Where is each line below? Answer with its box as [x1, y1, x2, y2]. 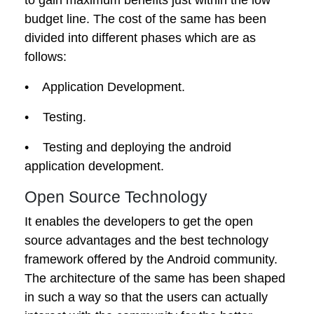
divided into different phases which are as [25, 30, 256, 45]
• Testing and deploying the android [25, 139, 231, 154]
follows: [25, 49, 67, 64]
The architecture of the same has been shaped [25, 271, 285, 285]
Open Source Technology [25, 187, 207, 206]
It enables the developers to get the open [25, 214, 253, 228]
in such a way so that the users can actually [25, 289, 268, 304]
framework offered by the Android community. [25, 252, 278, 266]
